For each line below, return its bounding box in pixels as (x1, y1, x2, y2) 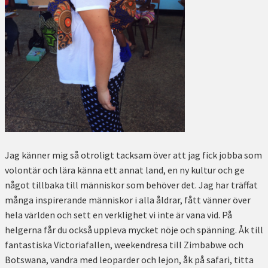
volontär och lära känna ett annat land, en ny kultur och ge (5, 163, 245, 176)
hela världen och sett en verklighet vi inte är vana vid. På (5, 208, 232, 221)
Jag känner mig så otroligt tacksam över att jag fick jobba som (5, 148, 262, 161)
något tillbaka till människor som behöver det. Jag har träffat (5, 178, 258, 191)
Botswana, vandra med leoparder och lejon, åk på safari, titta (5, 253, 254, 266)
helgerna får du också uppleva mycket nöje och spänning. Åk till (5, 223, 263, 236)
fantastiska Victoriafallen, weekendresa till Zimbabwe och (5, 238, 243, 251)
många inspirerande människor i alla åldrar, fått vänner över (5, 193, 251, 206)
